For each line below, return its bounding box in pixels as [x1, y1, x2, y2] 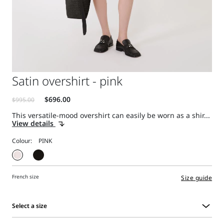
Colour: [11, 136, 32, 145]
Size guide [181, 173, 212, 182]
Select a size [11, 201, 47, 210]
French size [11, 173, 39, 180]
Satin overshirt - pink [11, 72, 122, 89]
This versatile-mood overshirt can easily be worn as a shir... [11, 110, 210, 120]
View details [11, 118, 55, 128]
